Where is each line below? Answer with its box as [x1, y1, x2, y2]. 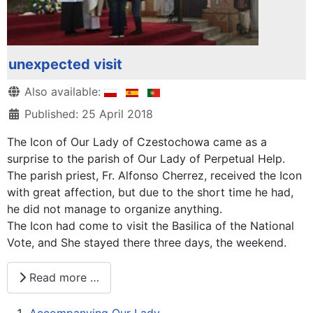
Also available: [21, 84, 104, 99]
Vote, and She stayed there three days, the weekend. [7, 235, 286, 249]
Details [6, 83, 44, 98]
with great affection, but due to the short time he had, [7, 184, 293, 199]
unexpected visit [8, 55, 122, 73]
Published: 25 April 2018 [24, 106, 153, 121]
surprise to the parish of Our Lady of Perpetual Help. [7, 151, 285, 166]
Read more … [26, 270, 99, 285]
